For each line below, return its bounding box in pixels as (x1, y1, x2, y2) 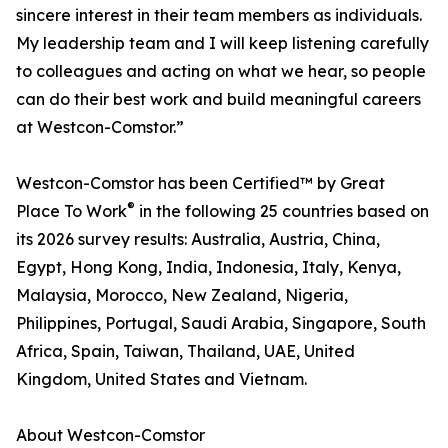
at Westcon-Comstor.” (16, 117, 184, 138)
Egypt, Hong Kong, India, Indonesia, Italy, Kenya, (16, 257, 401, 278)
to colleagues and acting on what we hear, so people (16, 61, 426, 82)
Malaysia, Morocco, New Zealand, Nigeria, (16, 285, 348, 306)
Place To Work (16, 201, 127, 222)
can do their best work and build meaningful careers (16, 89, 421, 110)
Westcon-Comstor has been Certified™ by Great (16, 173, 385, 194)
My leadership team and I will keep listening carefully (16, 33, 429, 54)
